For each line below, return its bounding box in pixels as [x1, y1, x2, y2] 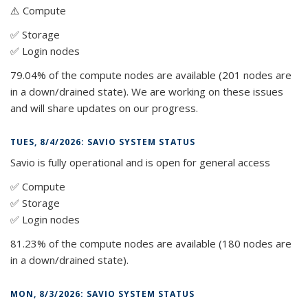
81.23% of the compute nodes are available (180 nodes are [10, 236, 291, 250]
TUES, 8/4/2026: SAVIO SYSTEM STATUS [10, 135, 195, 148]
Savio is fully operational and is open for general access [10, 155, 270, 169]
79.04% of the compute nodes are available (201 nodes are [10, 67, 291, 82]
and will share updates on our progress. [10, 100, 198, 115]
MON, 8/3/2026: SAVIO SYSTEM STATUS [10, 287, 195, 300]
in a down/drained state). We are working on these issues [10, 84, 283, 98]
